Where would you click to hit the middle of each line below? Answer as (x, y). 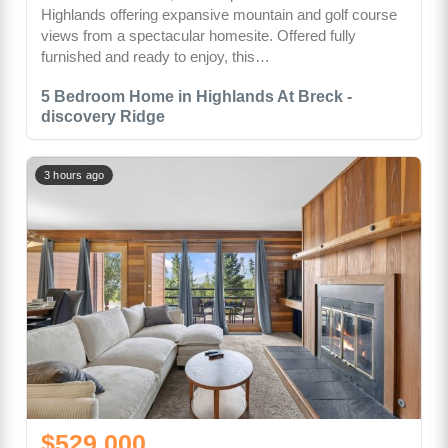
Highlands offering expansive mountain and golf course (219, 15)
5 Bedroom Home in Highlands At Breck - (196, 97)
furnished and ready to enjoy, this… (155, 57)
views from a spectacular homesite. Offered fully (198, 36)
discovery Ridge (103, 117)
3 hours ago (74, 175)
